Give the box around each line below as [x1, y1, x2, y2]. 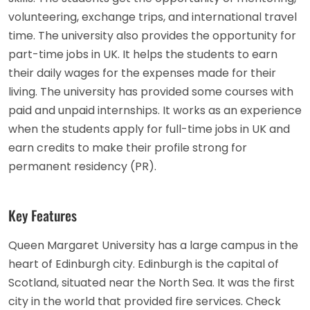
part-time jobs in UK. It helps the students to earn [8, 46, 277, 62]
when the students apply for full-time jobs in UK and [8, 120, 290, 137]
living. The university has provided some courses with [8, 83, 293, 100]
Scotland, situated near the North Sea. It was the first [8, 274, 295, 291]
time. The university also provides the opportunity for [8, 27, 296, 44]
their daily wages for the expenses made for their [8, 64, 276, 81]
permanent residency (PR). [8, 158, 156, 174]
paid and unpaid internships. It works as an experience [8, 102, 302, 118]
